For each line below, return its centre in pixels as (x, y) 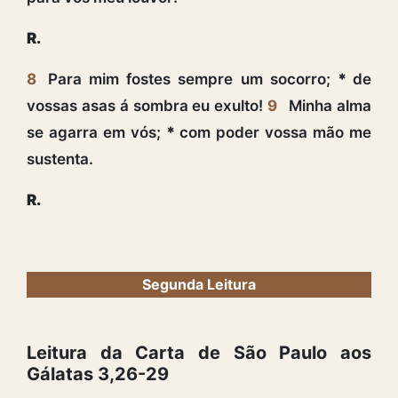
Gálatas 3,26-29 (98, 374)
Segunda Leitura (199, 284)
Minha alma (330, 105)
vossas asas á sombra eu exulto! (147, 105)
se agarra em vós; (96, 132)
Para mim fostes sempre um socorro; (193, 79)
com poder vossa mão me (273, 132)
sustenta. (60, 159)
